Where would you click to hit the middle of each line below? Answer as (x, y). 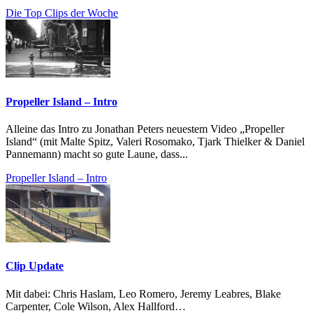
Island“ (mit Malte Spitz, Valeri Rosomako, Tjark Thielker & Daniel (155, 141)
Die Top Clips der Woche (62, 13)
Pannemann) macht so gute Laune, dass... (97, 154)
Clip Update (35, 266)
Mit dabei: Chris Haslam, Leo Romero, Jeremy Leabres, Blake (143, 293)
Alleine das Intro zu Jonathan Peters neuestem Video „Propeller (145, 129)
